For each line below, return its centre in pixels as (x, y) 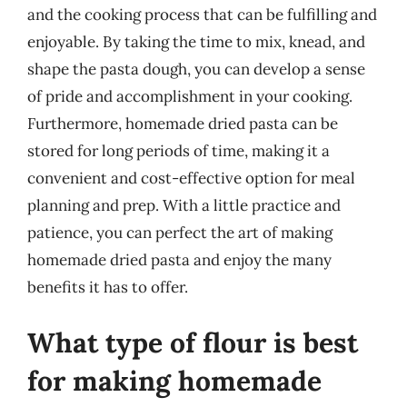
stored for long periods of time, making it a (179, 150)
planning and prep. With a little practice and (184, 205)
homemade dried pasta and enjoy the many (179, 259)
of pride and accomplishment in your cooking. (190, 96)
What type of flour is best (193, 342)
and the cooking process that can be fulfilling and (202, 14)
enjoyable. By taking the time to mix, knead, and (196, 41)
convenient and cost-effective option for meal (191, 178)
